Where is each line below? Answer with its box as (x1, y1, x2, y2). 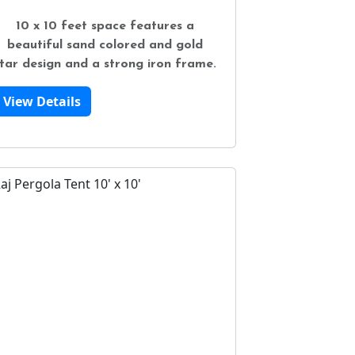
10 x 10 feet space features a (15, 19, 194, 32)
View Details (3, 92, 81, 110)
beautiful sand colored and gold (6, 38, 203, 52)
